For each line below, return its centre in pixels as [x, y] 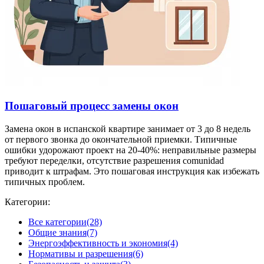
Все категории [57, 222]
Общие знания [57, 232]
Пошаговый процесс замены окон [92, 106]
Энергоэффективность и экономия [98, 243]
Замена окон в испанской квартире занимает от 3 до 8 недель [128, 128]
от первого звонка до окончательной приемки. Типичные [121, 139]
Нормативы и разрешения [80, 253]
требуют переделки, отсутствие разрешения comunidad [114, 160]
